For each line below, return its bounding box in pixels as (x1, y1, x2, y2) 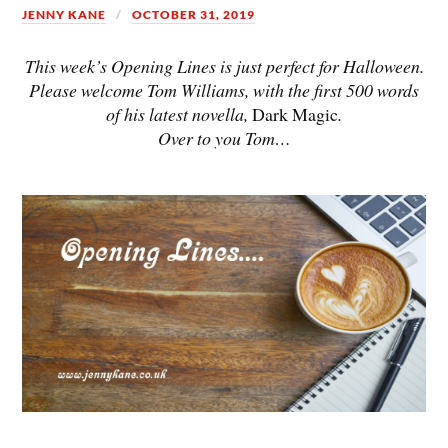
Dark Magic (252, 102, 338, 127)
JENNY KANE (22, 6, 107, 22)
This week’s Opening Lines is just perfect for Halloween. (24, 54, 424, 79)
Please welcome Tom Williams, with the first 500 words (29, 78, 419, 103)
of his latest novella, (106, 102, 252, 127)
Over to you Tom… (157, 126, 291, 151)
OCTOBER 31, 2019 (132, 6, 256, 22)
